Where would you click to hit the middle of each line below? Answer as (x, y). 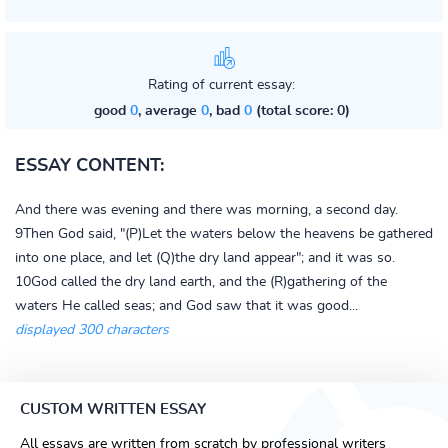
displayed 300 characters (92, 330)
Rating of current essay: (221, 85)
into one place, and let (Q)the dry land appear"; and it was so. (205, 258)
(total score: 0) (300, 111)
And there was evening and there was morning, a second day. (206, 210)
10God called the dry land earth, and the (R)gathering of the (201, 282)
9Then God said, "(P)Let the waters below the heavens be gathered (224, 234)
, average (169, 111)
